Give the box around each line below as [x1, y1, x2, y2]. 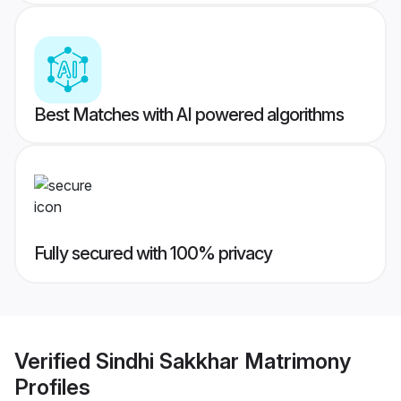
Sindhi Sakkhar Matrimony [96, 347, 351, 374]
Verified [14, 347, 96, 374]
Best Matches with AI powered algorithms [34, 104, 344, 126]
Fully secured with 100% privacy [34, 243, 272, 265]
